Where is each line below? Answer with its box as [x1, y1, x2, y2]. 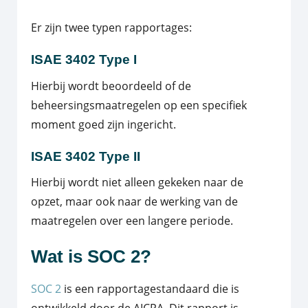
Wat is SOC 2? [31, 246, 151, 267]
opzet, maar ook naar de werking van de [31, 194, 238, 210]
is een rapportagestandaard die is [61, 280, 239, 296]
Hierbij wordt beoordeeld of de [31, 78, 191, 93]
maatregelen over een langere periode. [31, 213, 233, 229]
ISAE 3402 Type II [31, 148, 140, 164]
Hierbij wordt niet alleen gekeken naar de [31, 175, 243, 190]
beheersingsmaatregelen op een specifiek [31, 97, 247, 113]
